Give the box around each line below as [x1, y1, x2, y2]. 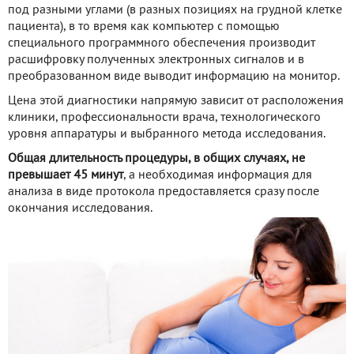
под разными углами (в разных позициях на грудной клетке [8, 4, 342, 16]
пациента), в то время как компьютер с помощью [8, 21, 280, 32]
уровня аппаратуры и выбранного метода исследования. [8, 128, 326, 140]
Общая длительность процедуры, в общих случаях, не [8, 153, 305, 164]
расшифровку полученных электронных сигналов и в [8, 54, 304, 66]
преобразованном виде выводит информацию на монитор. [8, 70, 340, 82]
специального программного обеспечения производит [8, 37, 315, 49]
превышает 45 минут [8, 169, 123, 181]
